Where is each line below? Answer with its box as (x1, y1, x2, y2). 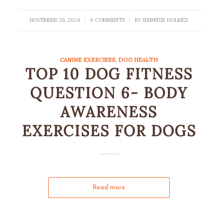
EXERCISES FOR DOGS (21, 122, 196, 140)
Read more (92, 184, 126, 191)
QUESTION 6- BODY (30, 84, 188, 102)
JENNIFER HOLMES (143, 17, 188, 23)
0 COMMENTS (90, 17, 125, 23)
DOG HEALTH (118, 56, 158, 63)
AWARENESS (60, 103, 158, 121)
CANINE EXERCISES (60, 56, 116, 63)
